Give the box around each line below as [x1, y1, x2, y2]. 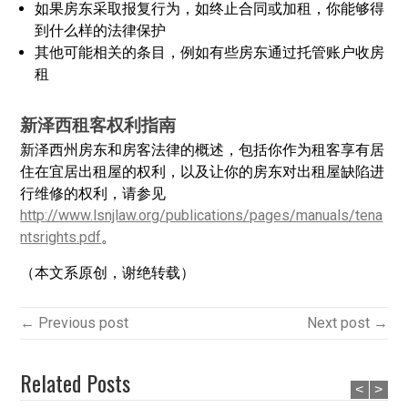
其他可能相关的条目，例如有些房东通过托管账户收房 [35, 44, 385, 61]
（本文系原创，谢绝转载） [20, 264, 196, 281]
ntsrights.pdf [20, 229, 102, 246]
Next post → [306, 314, 388, 331]
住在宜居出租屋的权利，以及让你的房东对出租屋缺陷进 [20, 163, 385, 180]
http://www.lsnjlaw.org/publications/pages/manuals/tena [20, 207, 383, 224]
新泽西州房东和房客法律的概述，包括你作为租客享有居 [20, 141, 385, 158]
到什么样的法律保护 [35, 22, 167, 39]
